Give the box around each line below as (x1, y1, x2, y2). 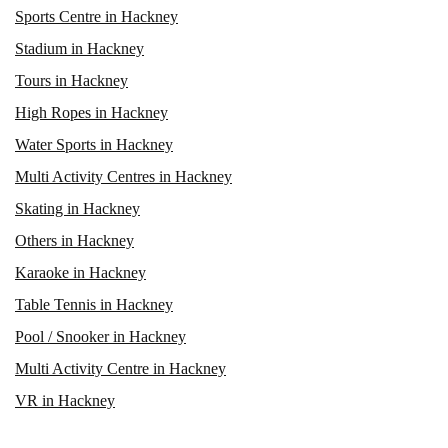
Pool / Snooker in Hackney (15, 327, 186, 345)
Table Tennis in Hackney (15, 295, 173, 313)
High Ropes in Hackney (15, 103, 168, 121)
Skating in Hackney (15, 199, 140, 217)
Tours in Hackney (15, 71, 128, 89)
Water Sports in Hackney (15, 135, 173, 153)
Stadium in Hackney (15, 39, 144, 57)
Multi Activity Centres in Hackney (15, 167, 232, 185)
